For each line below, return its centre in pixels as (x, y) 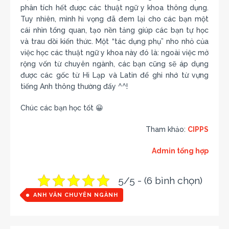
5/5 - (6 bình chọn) (160, 180)
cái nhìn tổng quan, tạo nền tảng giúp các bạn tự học (114, 30)
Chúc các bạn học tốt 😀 (62, 108)
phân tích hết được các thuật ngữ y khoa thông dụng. (114, 7)
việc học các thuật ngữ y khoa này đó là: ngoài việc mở (114, 52)
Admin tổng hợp (180, 151)
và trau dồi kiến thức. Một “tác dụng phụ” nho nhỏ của (114, 41)
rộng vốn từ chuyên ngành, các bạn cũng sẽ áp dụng (114, 64)
